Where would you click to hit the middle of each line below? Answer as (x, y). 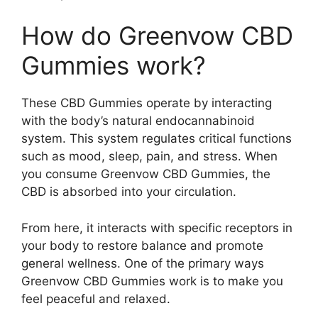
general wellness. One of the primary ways (143, 263)
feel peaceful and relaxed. (96, 298)
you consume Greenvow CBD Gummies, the (146, 174)
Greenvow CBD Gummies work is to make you (152, 281)
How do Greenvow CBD (157, 35)
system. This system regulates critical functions (157, 138)
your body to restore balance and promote (142, 245)
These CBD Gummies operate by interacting (147, 103)
